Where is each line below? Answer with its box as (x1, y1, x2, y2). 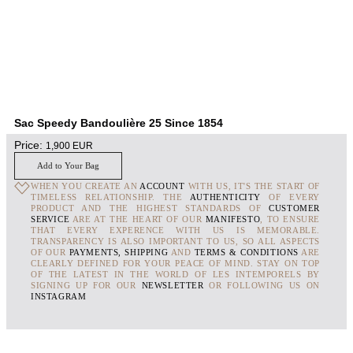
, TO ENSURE (260, 214, 321, 225)
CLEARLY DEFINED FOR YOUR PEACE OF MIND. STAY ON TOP (30, 258, 321, 269)
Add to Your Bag (37, 161, 99, 171)
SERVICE (30, 214, 70, 225)
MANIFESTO (205, 214, 261, 225)
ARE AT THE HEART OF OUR (69, 214, 206, 225)
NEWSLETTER (141, 281, 204, 291)
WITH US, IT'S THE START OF (184, 181, 321, 191)
